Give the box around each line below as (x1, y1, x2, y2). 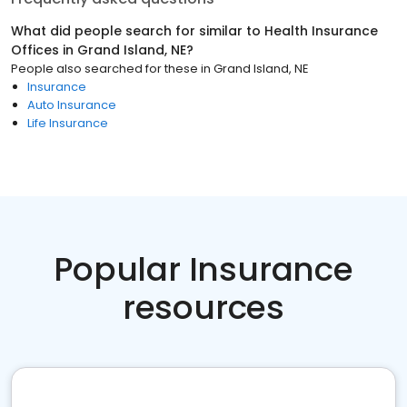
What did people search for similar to (11, 22, 264, 40)
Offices (11, 41, 59, 59)
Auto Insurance (27, 96, 116, 114)
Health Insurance (264, 22, 378, 40)
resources (122, 284, 285, 331)
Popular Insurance (54, 246, 353, 293)
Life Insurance (27, 114, 108, 132)
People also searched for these (11, 60, 198, 77)
